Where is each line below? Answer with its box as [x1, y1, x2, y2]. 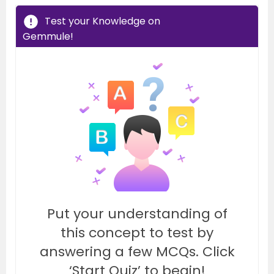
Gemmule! [23, 29, 73, 43]
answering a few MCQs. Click [39, 242, 235, 261]
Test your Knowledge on [45, 13, 160, 28]
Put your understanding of [46, 204, 228, 223]
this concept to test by [61, 223, 213, 242]
